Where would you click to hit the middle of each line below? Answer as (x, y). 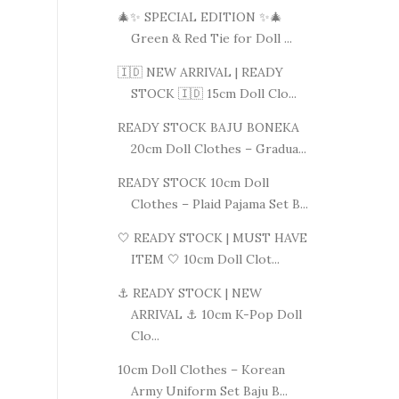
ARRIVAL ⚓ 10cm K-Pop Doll (216, 314)
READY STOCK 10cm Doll (193, 182)
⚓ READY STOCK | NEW (189, 293)
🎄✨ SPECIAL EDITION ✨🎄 (199, 16)
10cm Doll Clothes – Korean (201, 369)
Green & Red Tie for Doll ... (211, 38)
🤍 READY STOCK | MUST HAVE (212, 237)
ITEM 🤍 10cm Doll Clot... (205, 259)
